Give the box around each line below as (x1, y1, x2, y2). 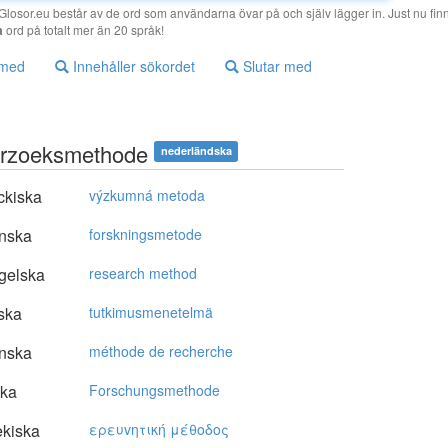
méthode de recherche (89, 341, 233, 362)
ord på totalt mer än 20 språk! (3, 21, 164, 39)
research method (89, 263, 197, 284)
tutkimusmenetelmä (89, 302, 213, 323)
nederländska (160, 143, 232, 159)
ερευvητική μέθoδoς (89, 419, 229, 440)
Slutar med (239, 56, 312, 77)
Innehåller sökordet (69, 56, 195, 77)
